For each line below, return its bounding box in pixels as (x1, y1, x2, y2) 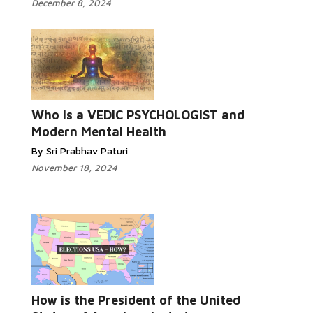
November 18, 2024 (31, 162, 117, 173)
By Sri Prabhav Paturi (31, 145, 128, 156)
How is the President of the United (31, 293, 240, 307)
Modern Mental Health (31, 124, 166, 139)
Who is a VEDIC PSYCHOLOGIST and (31, 108, 245, 122)
